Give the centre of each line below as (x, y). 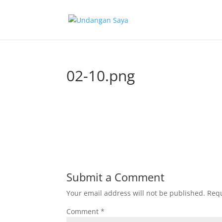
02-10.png (101, 76)
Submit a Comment (116, 177)
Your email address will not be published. (136, 193)
